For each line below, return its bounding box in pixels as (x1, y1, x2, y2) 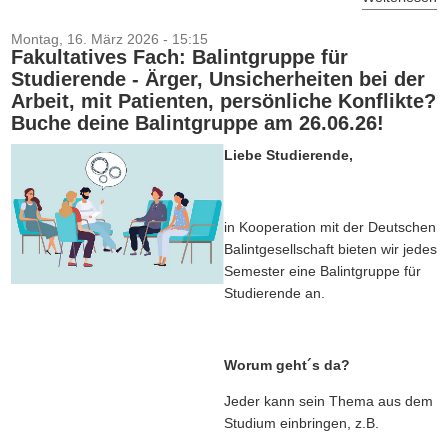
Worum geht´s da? (224, 357, 350, 373)
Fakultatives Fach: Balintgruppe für (10, 46, 348, 68)
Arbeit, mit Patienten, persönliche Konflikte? (10, 90, 436, 112)
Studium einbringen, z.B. (224, 415, 379, 431)
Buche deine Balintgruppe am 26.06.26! (10, 112, 384, 134)
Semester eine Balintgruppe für (224, 263, 421, 279)
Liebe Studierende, (224, 147, 353, 163)
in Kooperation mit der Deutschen (224, 219, 436, 235)
